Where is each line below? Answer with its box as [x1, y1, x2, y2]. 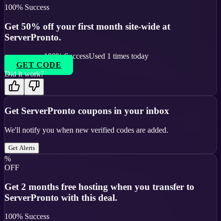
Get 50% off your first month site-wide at [4, 21, 170, 32]
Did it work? [4, 70, 44, 78]
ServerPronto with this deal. [4, 192, 117, 203]
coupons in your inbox [75, 106, 169, 116]
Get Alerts [8, 144, 35, 151]
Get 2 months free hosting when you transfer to [4, 181, 194, 192]
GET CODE [16, 61, 62, 70]
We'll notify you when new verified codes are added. [4, 125, 168, 134]
